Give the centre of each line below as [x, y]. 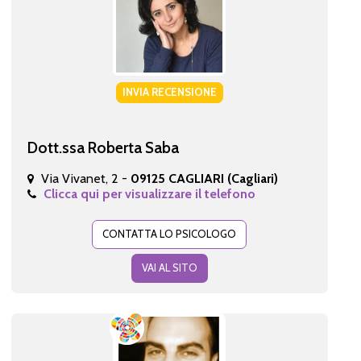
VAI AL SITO [169, 267]
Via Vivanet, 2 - [85, 178]
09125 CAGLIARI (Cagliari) [204, 178]
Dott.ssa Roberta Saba [103, 147]
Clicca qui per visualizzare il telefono [149, 193]
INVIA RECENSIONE [169, 91]
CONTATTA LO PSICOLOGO [170, 233]
